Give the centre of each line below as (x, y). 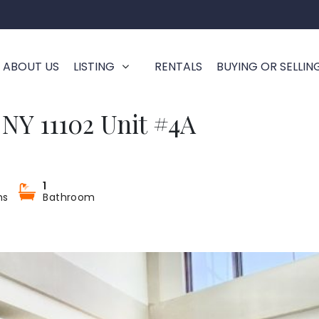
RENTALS (178, 67)
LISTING (94, 67)
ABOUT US (31, 67)
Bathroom (69, 197)
